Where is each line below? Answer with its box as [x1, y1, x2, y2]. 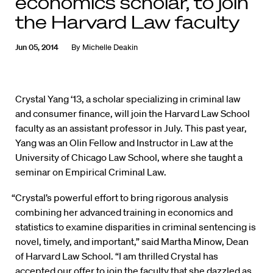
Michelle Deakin [82, 42, 138, 53]
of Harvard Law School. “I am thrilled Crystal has [15, 250, 218, 263]
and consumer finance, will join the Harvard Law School [15, 107, 250, 120]
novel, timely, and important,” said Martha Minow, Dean [15, 235, 249, 248]
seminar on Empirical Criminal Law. [15, 166, 166, 179]
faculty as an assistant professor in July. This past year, [15, 122, 247, 135]
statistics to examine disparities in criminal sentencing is [15, 221, 256, 233]
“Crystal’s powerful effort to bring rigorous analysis [12, 191, 229, 204]
